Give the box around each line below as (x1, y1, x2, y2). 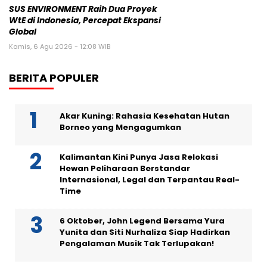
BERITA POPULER (9, 70, 99, 85)
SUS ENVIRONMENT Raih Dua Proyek (9, 3, 157, 15)
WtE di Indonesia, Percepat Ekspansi (9, 14, 161, 26)
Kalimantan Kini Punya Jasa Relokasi (60, 151, 218, 163)
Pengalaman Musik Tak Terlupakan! (60, 237, 214, 249)
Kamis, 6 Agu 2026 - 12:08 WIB (9, 41, 110, 51)
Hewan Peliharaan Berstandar (60, 162, 190, 174)
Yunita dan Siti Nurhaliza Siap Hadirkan (60, 226, 230, 238)
